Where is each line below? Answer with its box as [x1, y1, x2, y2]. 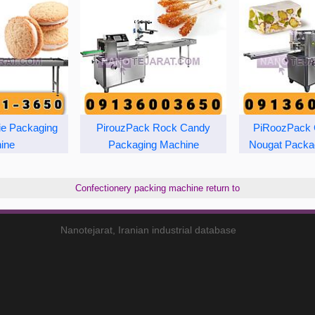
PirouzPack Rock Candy [96, 121, 211, 134]
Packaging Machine [108, 138, 199, 150]
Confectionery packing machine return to [75, 182, 240, 193]
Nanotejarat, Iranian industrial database [60, 224, 237, 236]
